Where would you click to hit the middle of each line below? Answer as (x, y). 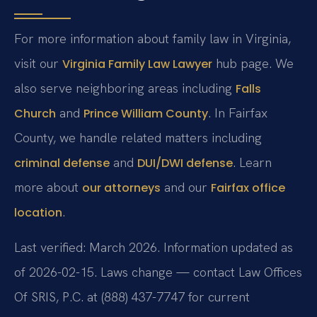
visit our (38, 64)
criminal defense (62, 163)
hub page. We (253, 64)
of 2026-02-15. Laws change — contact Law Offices (158, 272)
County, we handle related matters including (138, 138)
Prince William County (146, 114)
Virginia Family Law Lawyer (137, 64)
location (38, 213)
